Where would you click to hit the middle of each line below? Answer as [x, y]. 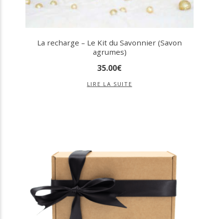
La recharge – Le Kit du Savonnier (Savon [109, 42]
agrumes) [109, 52]
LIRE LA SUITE [109, 84]
